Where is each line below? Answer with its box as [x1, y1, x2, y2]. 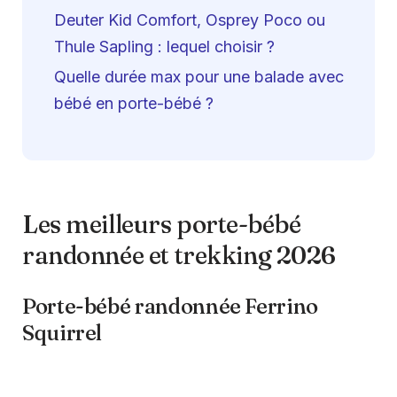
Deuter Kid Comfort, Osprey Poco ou [54, 11, 325, 30]
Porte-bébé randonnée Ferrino [22, 293, 318, 320]
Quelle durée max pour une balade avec [54, 66, 344, 86]
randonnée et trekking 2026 [22, 240, 337, 271]
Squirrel [22, 320, 103, 346]
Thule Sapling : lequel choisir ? [54, 37, 275, 57]
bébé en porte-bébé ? [54, 93, 214, 113]
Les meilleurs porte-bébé [22, 209, 301, 240]
